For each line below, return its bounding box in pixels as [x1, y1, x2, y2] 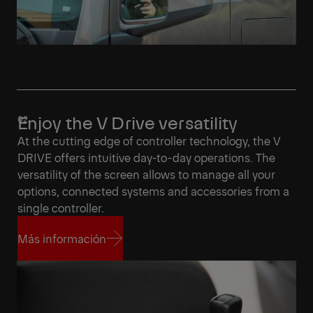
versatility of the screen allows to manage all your [17, 166, 275, 182]
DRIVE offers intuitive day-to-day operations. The [17, 150, 275, 166]
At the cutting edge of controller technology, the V [17, 133, 281, 149]
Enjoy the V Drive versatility [17, 110, 238, 134]
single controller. [17, 200, 104, 216]
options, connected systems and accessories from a [17, 183, 289, 199]
